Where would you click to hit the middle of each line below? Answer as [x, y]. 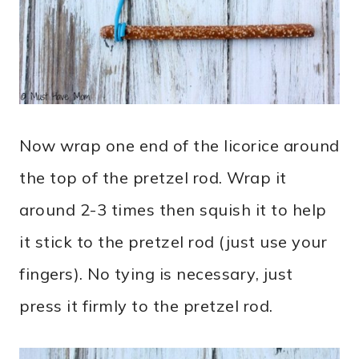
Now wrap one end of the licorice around [179, 146]
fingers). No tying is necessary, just [156, 274]
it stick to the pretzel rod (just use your [173, 242]
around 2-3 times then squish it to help [173, 210]
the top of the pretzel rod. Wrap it [153, 178]
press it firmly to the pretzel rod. [146, 306]
